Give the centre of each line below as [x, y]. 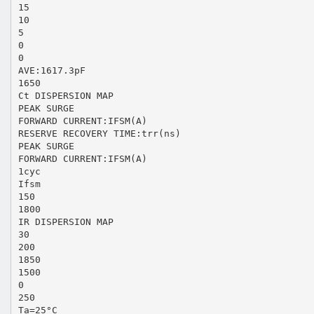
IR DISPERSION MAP [66, 221]
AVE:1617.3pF [52, 70]
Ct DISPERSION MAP [66, 95]
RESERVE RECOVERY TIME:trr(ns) [99, 133]
